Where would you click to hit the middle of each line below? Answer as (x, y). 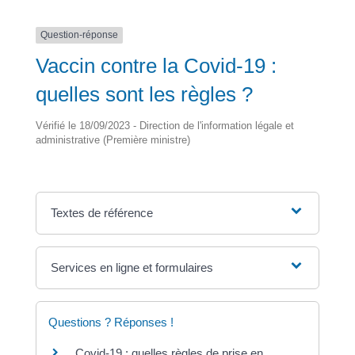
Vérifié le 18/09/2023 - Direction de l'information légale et (164, 125)
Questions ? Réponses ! (111, 322)
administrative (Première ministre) (113, 139)
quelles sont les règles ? (144, 94)
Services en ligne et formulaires (132, 267)
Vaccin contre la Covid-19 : (156, 65)
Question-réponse (79, 35)
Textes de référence (102, 212)
